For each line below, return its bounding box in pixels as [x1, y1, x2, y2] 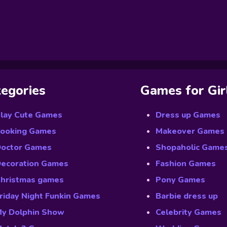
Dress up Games [156, 109, 220, 121]
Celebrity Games [156, 207, 221, 218]
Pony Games [156, 174, 205, 185]
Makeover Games [156, 126, 224, 137]
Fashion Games [156, 158, 216, 169]
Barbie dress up [156, 191, 218, 202]
